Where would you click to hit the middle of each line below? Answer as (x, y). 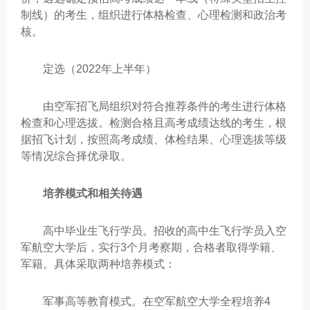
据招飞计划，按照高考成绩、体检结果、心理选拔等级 (154, 139)
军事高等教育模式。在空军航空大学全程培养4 (146, 301)
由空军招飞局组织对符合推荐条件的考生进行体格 (154, 106)
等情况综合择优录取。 (76, 156)
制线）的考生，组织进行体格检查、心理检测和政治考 (154, 15)
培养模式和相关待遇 (93, 193)
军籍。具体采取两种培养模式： (98, 264)
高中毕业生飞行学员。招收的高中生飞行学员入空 (154, 231)
